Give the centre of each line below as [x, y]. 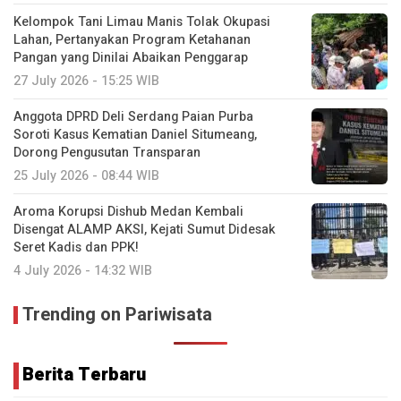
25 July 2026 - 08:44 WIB [86, 176]
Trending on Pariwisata [117, 315]
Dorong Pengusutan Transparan [107, 153]
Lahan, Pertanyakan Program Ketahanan [132, 40]
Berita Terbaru [84, 375]
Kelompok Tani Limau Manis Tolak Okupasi [142, 22]
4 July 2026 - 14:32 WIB [83, 271]
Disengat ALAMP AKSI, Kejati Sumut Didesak [145, 230]
